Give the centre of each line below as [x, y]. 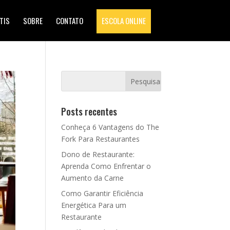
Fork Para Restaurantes [101, 139]
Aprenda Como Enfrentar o [106, 166]
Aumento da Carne [93, 178]
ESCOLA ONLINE [123, 21]
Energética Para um [94, 205]
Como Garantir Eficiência [102, 193]
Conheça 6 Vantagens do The [110, 127]
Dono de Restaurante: [98, 154]
